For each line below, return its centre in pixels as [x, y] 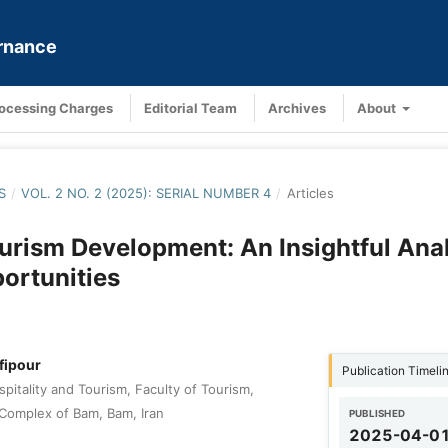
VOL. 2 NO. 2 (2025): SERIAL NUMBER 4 [146, 192]
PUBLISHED [377, 414]
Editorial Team [190, 107]
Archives [297, 107]
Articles [310, 192]
